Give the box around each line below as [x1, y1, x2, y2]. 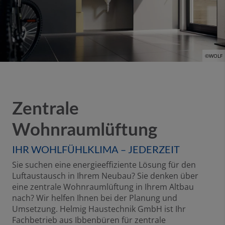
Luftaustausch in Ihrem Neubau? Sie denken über [12, 170, 198, 181]
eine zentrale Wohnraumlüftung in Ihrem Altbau [12, 181, 194, 192]
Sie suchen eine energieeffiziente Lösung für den [12, 159, 196, 170]
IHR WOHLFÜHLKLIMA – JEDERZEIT [12, 143, 180, 155]
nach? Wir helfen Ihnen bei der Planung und [12, 192, 177, 203]
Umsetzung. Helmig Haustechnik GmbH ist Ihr [12, 203, 186, 214]
